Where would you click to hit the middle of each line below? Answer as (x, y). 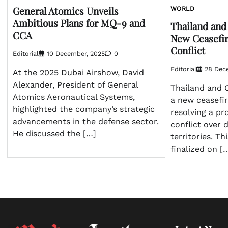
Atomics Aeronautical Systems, (74, 97)
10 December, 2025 (76, 53)
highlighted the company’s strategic (84, 109)
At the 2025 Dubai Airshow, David (78, 72)
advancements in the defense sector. (86, 121)
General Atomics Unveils (66, 10)
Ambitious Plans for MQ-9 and (79, 23)
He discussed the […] (54, 133)
